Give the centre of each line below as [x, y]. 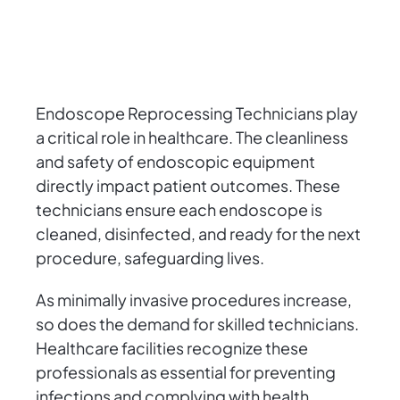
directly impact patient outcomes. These [188, 186]
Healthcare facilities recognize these [172, 348]
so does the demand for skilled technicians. [197, 324]
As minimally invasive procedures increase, [194, 300]
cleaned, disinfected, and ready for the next [198, 234]
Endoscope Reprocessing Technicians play [197, 113]
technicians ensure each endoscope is [179, 210]
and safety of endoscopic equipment [175, 162]
